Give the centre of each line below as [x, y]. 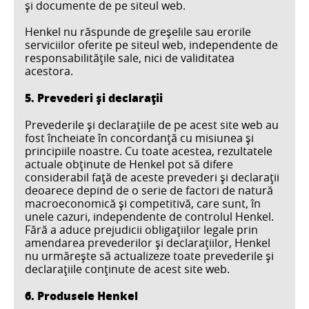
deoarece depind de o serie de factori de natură [149, 190]
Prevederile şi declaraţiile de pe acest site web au [152, 124]
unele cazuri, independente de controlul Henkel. [149, 216]
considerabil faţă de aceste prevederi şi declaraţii [152, 177]
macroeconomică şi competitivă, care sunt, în [143, 203]
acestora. [49, 71]
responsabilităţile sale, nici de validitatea [130, 58]
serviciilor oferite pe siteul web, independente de [151, 45]
